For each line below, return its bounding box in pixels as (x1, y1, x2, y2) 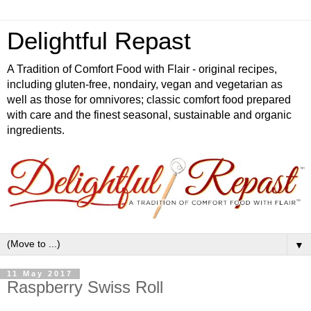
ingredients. (7, 124, 65, 136)
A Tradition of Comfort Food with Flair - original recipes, (7, 63, 277, 75)
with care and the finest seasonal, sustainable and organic (7, 109, 292, 121)
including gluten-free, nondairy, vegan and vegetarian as (7, 78, 283, 90)
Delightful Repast (7, 28, 191, 54)
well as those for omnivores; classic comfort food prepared (7, 94, 291, 106)
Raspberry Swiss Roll (7, 278, 163, 297)
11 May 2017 (7, 269, 73, 278)
